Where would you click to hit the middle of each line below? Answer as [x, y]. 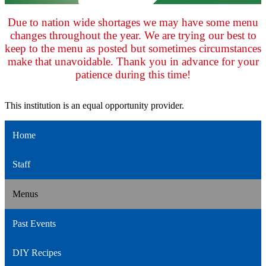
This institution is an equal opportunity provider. [94, 105]
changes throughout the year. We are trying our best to [133, 35]
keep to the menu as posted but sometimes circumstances [133, 48]
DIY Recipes [37, 253]
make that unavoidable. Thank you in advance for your [133, 61]
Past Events [34, 223]
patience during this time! [133, 74]
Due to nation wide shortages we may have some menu [133, 22]
